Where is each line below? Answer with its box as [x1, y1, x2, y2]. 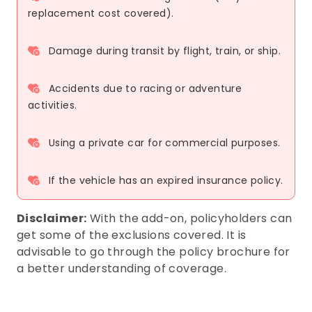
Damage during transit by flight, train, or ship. [45, 44, 281, 58]
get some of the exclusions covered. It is [17, 227, 247, 244]
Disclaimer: [17, 210, 87, 227]
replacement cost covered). [28, 6, 174, 21]
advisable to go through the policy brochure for [17, 244, 290, 260]
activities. [28, 98, 77, 113]
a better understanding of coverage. [17, 260, 226, 277]
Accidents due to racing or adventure [45, 81, 242, 96]
